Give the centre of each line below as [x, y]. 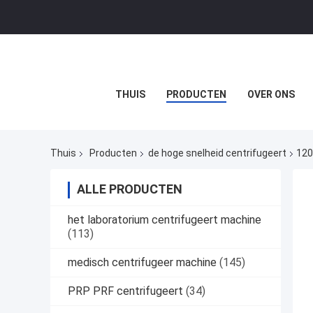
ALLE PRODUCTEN [130, 189]
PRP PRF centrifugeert [125, 291]
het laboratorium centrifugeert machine [165, 220]
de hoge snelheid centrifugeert [217, 153]
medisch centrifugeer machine [142, 263]
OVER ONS [271, 94]
